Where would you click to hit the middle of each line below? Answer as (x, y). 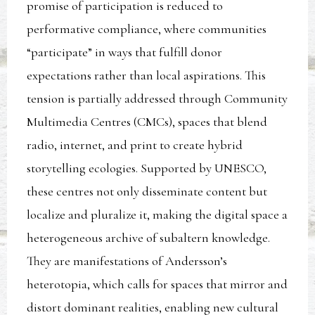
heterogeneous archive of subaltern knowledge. (149, 238)
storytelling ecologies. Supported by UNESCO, (147, 168)
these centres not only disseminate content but (147, 192)
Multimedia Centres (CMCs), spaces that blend (147, 122)
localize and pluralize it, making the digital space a (157, 215)
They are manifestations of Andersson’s (127, 261)
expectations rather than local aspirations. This (147, 76)
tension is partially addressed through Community (157, 99)
